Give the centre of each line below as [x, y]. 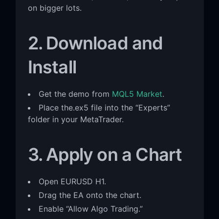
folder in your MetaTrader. [76, 119]
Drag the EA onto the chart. [90, 195]
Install [52, 67]
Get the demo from [75, 94]
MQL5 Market [137, 94]
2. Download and [95, 43]
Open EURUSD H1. [72, 181]
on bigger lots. [55, 8]
